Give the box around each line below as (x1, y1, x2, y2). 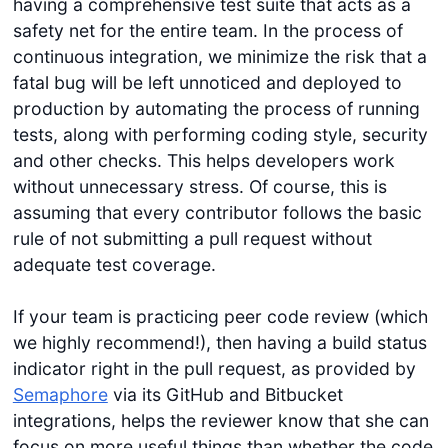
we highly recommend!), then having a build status (12, 331, 427, 353)
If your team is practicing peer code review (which (12, 305, 428, 327)
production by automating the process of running (12, 97, 420, 119)
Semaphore (12, 383, 108, 405)
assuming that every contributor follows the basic (12, 201, 422, 223)
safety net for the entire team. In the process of (12, 19, 403, 41)
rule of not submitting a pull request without (12, 227, 372, 249)
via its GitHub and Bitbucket (107, 383, 343, 405)
